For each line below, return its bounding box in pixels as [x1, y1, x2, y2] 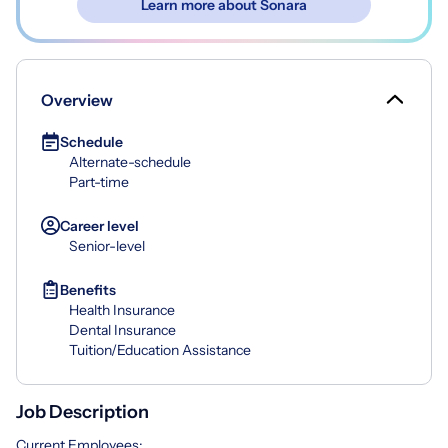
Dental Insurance [69, 320, 176, 339]
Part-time [69, 172, 129, 191]
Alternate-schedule [69, 152, 191, 171]
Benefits [60, 280, 116, 299]
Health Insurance [69, 300, 175, 319]
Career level [60, 216, 139, 235]
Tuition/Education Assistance [69, 340, 251, 359]
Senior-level [69, 236, 145, 255]
